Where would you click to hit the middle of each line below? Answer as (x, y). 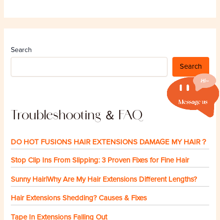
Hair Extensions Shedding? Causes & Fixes (79, 198)
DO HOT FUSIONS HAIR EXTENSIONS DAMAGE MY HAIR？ (110, 142)
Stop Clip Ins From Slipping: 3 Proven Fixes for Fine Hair (100, 160)
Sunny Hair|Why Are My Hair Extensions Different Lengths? (104, 179)
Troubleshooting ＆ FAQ (77, 114)
